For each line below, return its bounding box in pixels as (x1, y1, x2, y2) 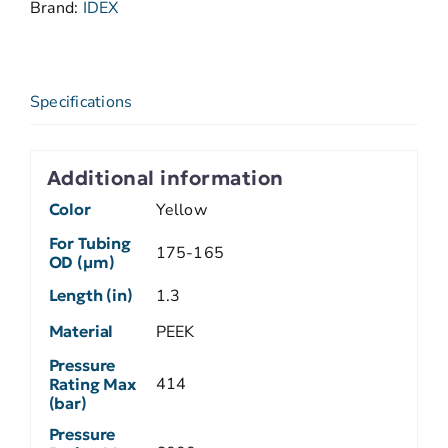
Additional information (46, 165, 284, 192)
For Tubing (48, 232, 131, 253)
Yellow (155, 198, 207, 221)
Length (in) (48, 284, 133, 305)
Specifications (30, 90, 133, 113)
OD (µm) (48, 251, 115, 272)
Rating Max (48, 373, 136, 394)
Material (48, 320, 114, 341)
